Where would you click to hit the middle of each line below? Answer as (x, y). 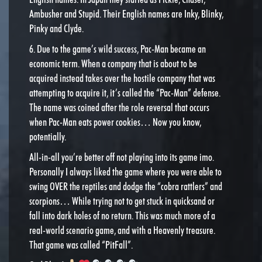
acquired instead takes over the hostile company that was (122, 78)
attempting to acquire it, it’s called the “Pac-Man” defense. (125, 92)
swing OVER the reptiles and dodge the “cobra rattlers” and (126, 186)
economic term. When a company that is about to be (113, 63)
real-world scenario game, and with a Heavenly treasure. (122, 230)
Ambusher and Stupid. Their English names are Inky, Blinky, (126, 13)
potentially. (48, 136)
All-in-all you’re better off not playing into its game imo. (122, 157)
